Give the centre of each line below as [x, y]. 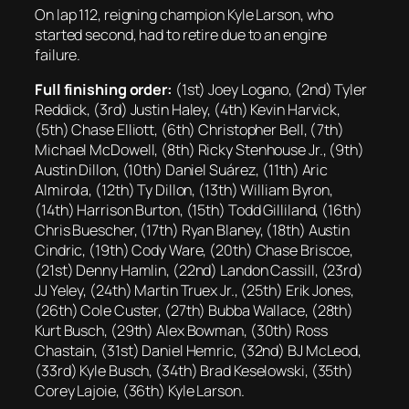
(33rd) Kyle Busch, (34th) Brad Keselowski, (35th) [194, 371]
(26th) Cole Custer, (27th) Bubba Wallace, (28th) [194, 311]
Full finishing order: [104, 90]
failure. [58, 55]
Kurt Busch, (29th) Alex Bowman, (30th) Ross [181, 331]
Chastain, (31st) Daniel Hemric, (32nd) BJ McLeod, [199, 351]
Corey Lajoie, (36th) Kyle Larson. [140, 391]
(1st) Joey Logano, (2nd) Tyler [269, 90]
